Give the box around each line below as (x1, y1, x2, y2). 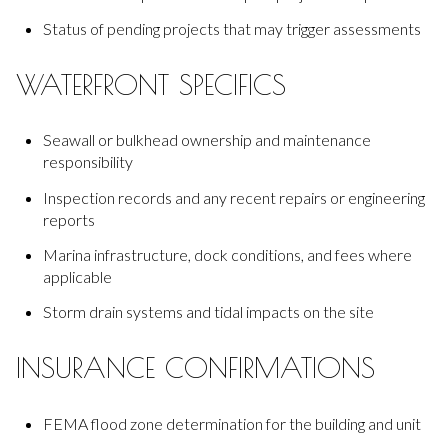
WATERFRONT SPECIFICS (16, 67, 286, 101)
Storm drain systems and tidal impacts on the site (42, 302, 374, 322)
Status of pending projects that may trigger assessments (42, 19, 421, 39)
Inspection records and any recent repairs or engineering (42, 187, 425, 207)
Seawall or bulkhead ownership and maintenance (42, 130, 371, 150)
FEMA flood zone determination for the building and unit (42, 413, 421, 433)
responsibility (42, 152, 133, 172)
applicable (42, 267, 112, 287)
